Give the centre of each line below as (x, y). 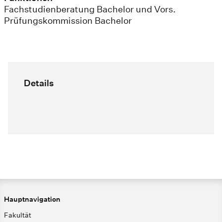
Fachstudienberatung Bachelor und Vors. (90, 9)
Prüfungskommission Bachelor (68, 21)
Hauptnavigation (32, 199)
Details (39, 83)
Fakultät (18, 215)
